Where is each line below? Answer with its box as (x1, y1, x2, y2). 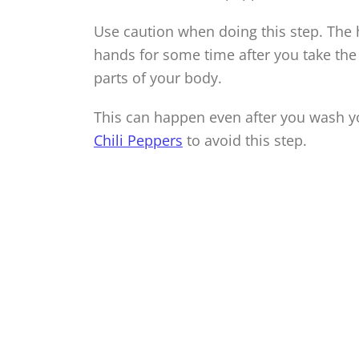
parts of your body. (94, 68, 222, 88)
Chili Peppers (94, 131, 183, 151)
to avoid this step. (183, 131, 307, 151)
